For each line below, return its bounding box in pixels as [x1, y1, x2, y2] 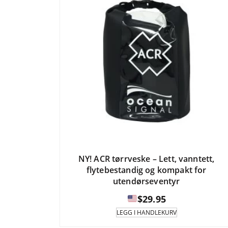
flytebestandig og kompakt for [86, 164, 207, 176]
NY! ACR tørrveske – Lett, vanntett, [78, 153, 215, 164]
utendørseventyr [112, 175, 180, 187]
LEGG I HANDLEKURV [116, 208, 177, 217]
